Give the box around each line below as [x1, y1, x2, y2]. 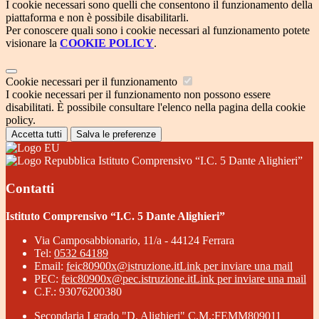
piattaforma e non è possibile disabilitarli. [6, 11, 189, 24]
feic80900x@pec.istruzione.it [61, 272, 193, 285]
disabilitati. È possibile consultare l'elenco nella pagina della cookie [6, 101, 305, 114]
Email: [34, 259, 66, 272]
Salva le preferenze [76, 129, 156, 140]
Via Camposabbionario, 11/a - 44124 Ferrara [34, 234, 234, 246]
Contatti [6, 180, 54, 196]
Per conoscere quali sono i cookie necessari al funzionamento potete [6, 24, 310, 37]
